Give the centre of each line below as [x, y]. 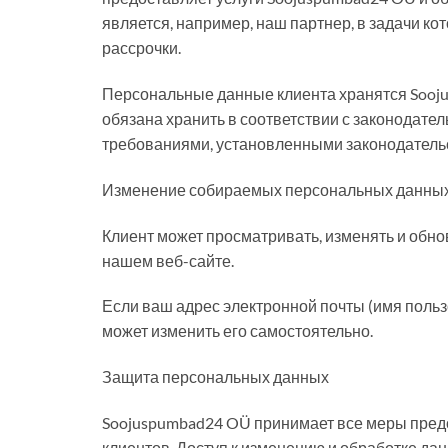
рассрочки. [141, 48]
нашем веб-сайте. [168, 260]
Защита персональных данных [215, 377]
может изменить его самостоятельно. [237, 331]
